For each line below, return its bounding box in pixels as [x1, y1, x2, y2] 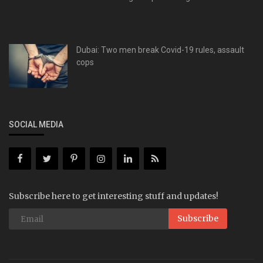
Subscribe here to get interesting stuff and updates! [9, 191, 218, 202]
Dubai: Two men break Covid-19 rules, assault [76, 45, 244, 55]
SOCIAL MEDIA [9, 120, 63, 130]
